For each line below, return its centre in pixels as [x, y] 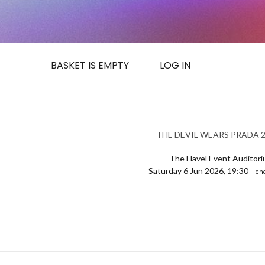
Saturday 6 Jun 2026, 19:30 [200, 171]
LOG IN [175, 65]
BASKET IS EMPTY [90, 65]
